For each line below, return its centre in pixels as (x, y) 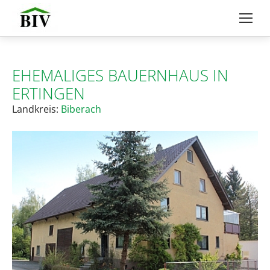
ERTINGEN (49, 93)
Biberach (81, 109)
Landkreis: (36, 109)
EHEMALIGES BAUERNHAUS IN (120, 75)
